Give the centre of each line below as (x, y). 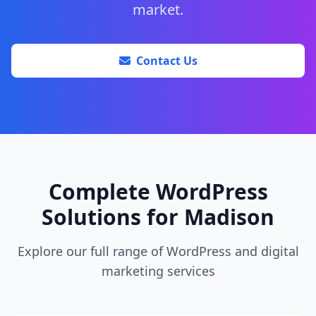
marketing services (158, 271)
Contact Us (166, 61)
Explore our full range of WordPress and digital (158, 251)
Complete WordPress (158, 192)
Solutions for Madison (158, 217)
